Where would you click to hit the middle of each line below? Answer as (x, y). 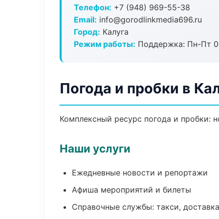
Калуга (114, 32)
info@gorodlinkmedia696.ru (149, 20)
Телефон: (93, 7)
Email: (85, 20)
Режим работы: (105, 44)
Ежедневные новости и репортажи (140, 173)
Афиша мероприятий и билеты (131, 190)
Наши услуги (95, 148)
